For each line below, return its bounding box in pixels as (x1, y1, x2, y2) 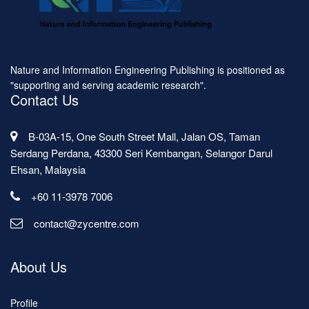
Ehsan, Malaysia (10, 162, 86, 177)
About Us (10, 257, 67, 277)
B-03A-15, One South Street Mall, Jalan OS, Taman (28, 129, 260, 144)
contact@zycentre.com (34, 216, 139, 231)
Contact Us (10, 90, 79, 110)
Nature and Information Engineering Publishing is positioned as (10, 63, 285, 77)
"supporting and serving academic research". (10, 78, 206, 92)
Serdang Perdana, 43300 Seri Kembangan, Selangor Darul (10, 146, 272, 161)
